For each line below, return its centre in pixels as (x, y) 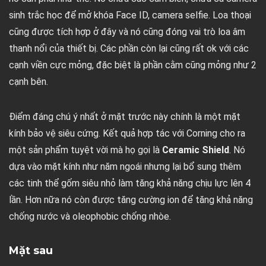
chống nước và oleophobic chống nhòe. (90, 217)
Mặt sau (31, 251)
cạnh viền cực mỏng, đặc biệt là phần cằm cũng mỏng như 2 (133, 65)
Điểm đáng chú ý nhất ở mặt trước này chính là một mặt (125, 117)
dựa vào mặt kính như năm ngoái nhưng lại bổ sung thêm (125, 167)
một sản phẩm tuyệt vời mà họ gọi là (85, 150)
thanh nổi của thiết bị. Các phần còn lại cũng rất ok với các (129, 49)
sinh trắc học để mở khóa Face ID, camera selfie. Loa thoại (130, 15)
